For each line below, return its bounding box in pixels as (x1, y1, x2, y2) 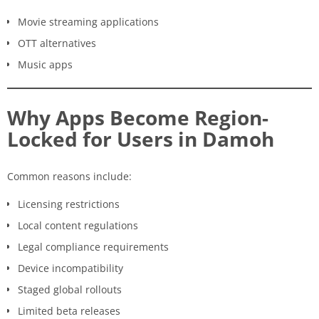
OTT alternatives (18, 36, 96, 50)
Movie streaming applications (18, 14, 159, 28)
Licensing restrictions (18, 197, 120, 211)
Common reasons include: (7, 169, 132, 183)
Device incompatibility (18, 261, 123, 275)
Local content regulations (18, 218, 138, 232)
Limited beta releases (18, 303, 120, 318)
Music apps (18, 57, 73, 71)
